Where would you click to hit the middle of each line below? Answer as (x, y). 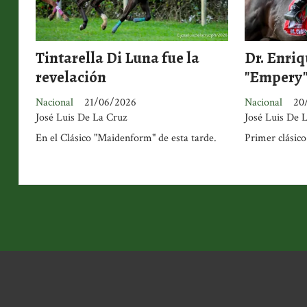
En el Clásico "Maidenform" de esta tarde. (126, 138)
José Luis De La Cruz (81, 117)
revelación (71, 77)
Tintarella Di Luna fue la (118, 58)
